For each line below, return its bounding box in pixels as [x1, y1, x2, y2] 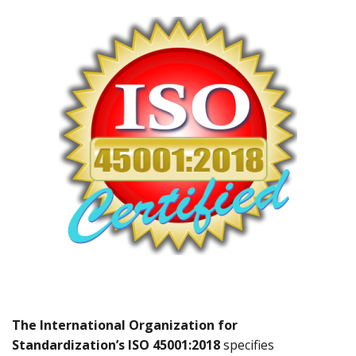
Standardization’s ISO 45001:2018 [12, 336, 220, 354]
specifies [220, 336, 274, 354]
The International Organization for [12, 316, 238, 335]
